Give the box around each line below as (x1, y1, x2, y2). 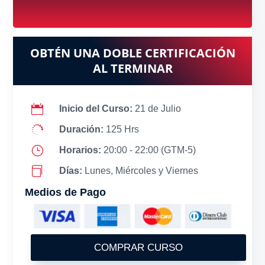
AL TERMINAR (92, 60, 173, 76)
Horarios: (59, 144, 104, 155)
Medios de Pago (25, 186, 106, 198)
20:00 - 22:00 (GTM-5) (103, 144, 196, 155)
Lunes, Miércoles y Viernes (84, 165, 198, 176)
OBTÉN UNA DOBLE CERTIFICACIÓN (30, 44, 235, 61)
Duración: (59, 124, 106, 134)
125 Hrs (105, 124, 139, 134)
